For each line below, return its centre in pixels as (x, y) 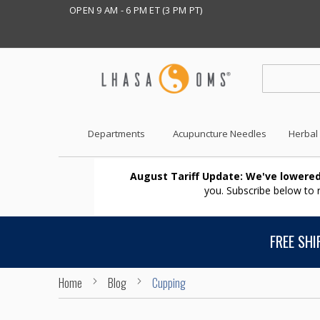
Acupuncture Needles (220, 134)
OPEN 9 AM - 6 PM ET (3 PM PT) (136, 10)
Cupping (169, 282)
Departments (116, 134)
